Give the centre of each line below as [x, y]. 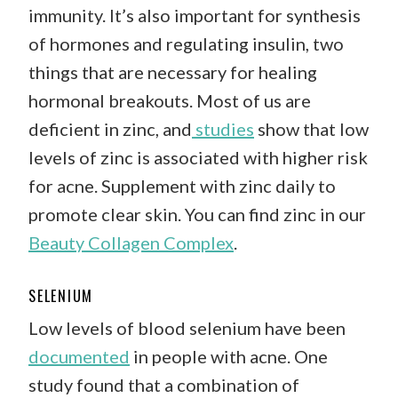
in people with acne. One [229, 356]
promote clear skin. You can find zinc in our [197, 214]
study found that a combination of [164, 384]
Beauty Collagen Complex [131, 242]
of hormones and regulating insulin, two [186, 43]
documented [79, 356]
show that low [311, 128]
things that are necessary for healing [173, 72]
